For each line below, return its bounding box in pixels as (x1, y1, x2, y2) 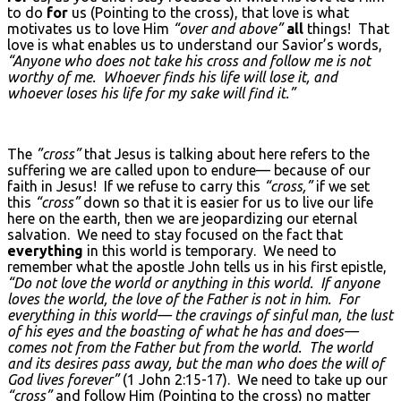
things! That (307, 20, 389, 37)
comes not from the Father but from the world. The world (7, 338, 372, 355)
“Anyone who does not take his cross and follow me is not (7, 52, 371, 69)
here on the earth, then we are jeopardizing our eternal (7, 209, 357, 226)
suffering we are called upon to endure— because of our (7, 161, 371, 178)
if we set (312, 177, 370, 194)
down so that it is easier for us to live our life (80, 193, 373, 210)
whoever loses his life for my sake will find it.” (7, 84, 295, 101)
